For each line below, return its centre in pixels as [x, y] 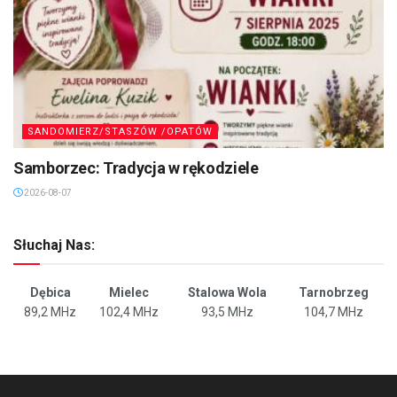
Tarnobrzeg [334, 293]
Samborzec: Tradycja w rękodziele [136, 168]
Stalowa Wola [227, 293]
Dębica [50, 293]
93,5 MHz [227, 312]
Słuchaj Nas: [54, 245]
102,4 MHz [129, 312]
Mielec [129, 293]
